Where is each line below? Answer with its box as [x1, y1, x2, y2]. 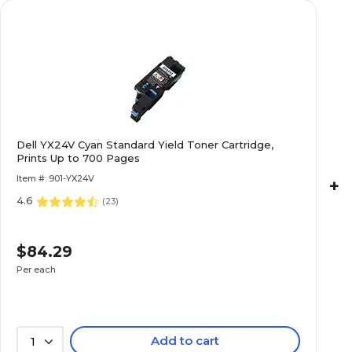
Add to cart [151, 333, 220, 348]
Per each [16, 263, 57, 275]
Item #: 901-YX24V [16, 173, 95, 184]
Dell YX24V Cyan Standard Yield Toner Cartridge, [16, 138, 274, 151]
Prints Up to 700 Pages [16, 152, 141, 164]
